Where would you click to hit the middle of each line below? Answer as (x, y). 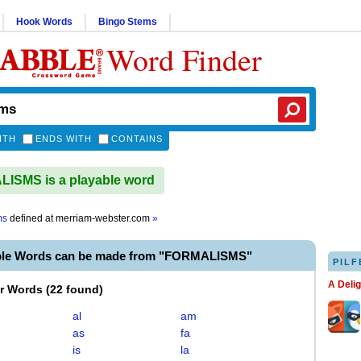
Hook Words (44, 22)
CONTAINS (137, 139)
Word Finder (184, 59)
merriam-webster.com (104, 218)
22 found (75, 289)
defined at (31, 218)
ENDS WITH (64, 139)
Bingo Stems (128, 22)
